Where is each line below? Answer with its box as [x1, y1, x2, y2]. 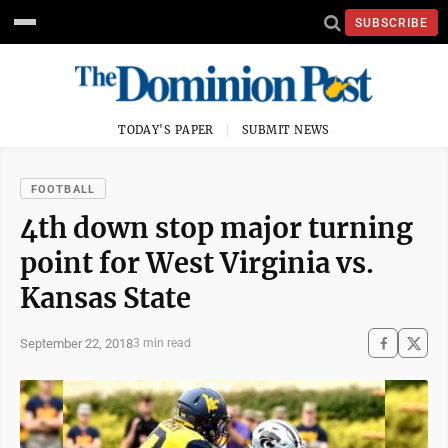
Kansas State [20, 281, 191, 315]
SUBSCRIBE [355, 15, 428, 30]
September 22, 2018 [20, 335, 133, 351]
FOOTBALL [31, 183, 95, 196]
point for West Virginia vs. [20, 246, 374, 280]
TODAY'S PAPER [118, 123, 214, 137]
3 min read [133, 336, 191, 350]
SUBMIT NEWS [242, 123, 330, 137]
